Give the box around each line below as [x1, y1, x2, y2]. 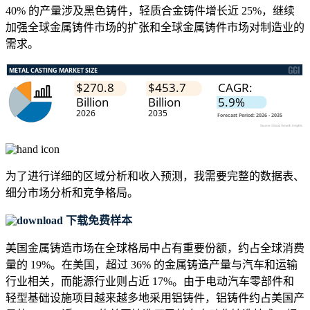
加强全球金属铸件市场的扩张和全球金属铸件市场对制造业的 [6, 21, 304, 34]
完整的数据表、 [227, 170, 304, 183]
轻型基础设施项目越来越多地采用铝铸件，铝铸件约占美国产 [6, 292, 304, 304]
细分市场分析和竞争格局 [6, 187, 127, 199]
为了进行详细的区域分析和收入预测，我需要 [6, 170, 227, 183]
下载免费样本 [63, 215, 132, 227]
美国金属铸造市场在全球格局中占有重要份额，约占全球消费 [6, 242, 304, 255]
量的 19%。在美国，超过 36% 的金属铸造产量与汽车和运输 [6, 259, 298, 271]
